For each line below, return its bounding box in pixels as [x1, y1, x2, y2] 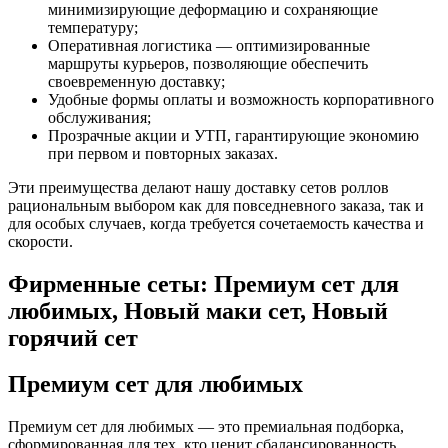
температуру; [48, 18, 138, 36]
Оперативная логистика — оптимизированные [48, 36, 370, 54]
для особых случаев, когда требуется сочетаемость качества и [8, 214, 424, 232]
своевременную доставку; [48, 72, 225, 90]
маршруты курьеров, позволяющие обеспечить [48, 54, 368, 72]
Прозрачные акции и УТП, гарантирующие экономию [48, 126, 419, 144]
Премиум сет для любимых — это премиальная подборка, [8, 418, 404, 436]
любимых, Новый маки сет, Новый [8, 297, 388, 324]
